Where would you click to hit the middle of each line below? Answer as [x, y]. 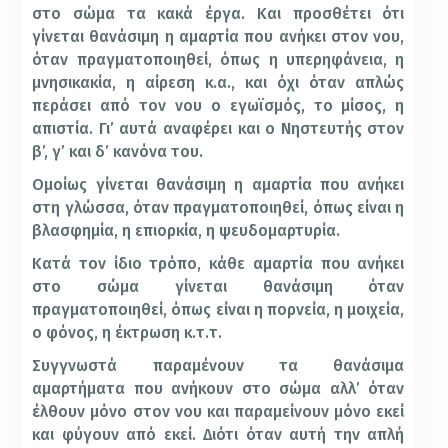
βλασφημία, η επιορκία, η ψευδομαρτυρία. [186, 231]
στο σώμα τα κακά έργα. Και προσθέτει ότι [218, 14]
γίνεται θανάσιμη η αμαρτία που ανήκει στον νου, [218, 37]
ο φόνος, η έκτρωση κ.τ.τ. [127, 333]
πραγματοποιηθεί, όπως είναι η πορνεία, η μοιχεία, [218, 310]
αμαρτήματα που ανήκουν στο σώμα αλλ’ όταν [218, 389]
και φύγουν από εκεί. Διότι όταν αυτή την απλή [218, 435]
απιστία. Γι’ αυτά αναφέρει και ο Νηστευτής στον [218, 129]
